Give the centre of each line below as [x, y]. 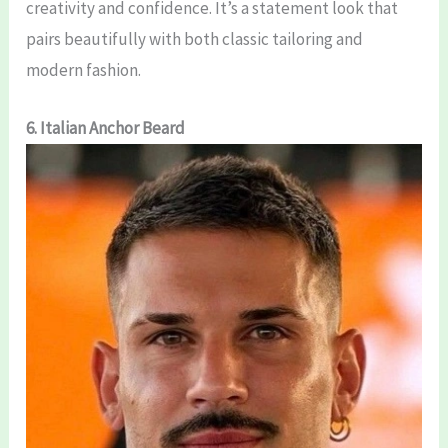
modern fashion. [84, 69]
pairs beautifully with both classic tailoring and [195, 38]
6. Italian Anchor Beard [106, 127]
